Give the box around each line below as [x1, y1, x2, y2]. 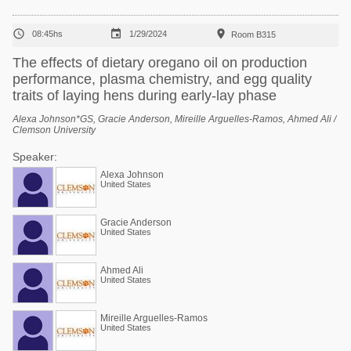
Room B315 [231, 30, 276, 39]
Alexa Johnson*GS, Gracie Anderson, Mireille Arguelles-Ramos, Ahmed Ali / [13, 114, 336, 125]
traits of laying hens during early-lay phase [13, 88, 277, 103]
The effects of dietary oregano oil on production [13, 55, 307, 71]
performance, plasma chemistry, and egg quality [13, 71, 312, 87]
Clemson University [13, 125, 96, 136]
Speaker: [13, 150, 57, 163]
